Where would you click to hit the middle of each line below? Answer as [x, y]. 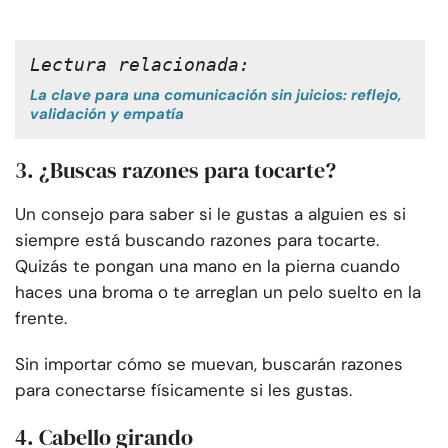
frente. [41, 318]
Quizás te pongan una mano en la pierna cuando [207, 266]
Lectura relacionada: [145, 65]
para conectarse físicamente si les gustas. [183, 390]
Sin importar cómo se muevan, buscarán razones [209, 364]
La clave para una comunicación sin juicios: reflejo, [216, 95]
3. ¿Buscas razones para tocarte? [175, 170]
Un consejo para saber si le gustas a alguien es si [210, 214]
